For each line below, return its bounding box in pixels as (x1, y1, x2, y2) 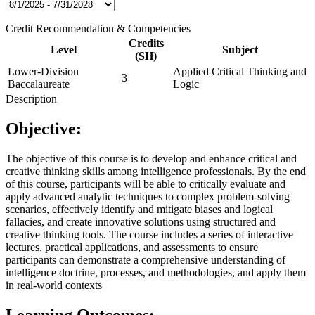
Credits (128, 37, 164, 49)
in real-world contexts (6, 278, 102, 291)
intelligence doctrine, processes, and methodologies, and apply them (6, 266, 306, 278)
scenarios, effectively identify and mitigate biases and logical (6, 202, 273, 215)
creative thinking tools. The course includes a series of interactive (6, 228, 293, 240)
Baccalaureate (8, 77, 70, 90)
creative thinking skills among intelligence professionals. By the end (6, 165, 306, 177)
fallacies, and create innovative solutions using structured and (6, 215, 276, 228)
